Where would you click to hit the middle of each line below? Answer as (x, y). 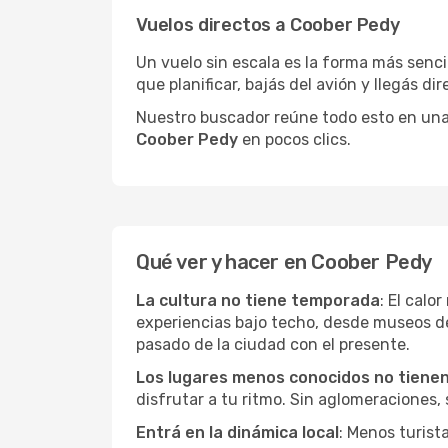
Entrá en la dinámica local (237, 432)
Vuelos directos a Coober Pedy (268, 25)
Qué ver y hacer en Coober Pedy (284, 262)
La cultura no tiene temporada (258, 300)
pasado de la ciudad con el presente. (273, 344)
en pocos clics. (294, 139)
